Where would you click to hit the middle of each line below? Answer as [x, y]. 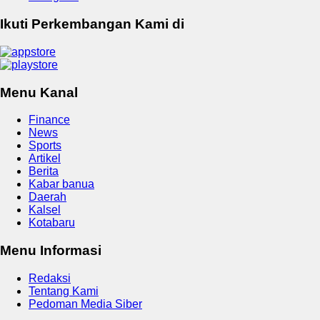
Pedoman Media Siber [85, 304]
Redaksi [50, 278]
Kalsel [45, 210]
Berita [44, 171]
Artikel [45, 159]
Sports [45, 146]
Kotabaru [52, 223]
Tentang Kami [64, 291]
